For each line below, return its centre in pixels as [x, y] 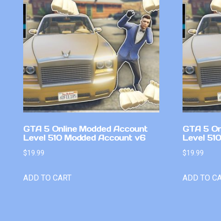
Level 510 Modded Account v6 [84, 138]
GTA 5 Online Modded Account [85, 129]
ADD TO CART [47, 178]
